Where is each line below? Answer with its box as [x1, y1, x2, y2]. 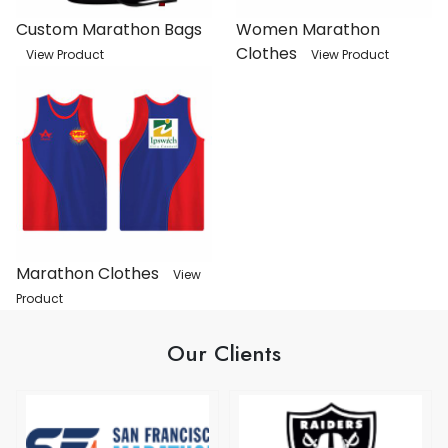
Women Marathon [236, 18, 380, 42]
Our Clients [167, 337, 281, 370]
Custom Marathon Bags [16, 18, 202, 42]
